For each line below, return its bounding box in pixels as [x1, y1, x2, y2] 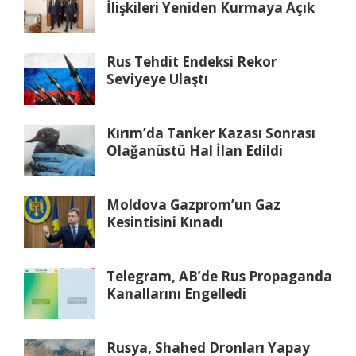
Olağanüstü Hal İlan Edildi [106, 141, 283, 160]
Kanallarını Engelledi [106, 284, 246, 303]
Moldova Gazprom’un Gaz [106, 195, 281, 214]
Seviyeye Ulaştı [106, 69, 208, 88]
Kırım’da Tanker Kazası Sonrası [106, 123, 315, 142]
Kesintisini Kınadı [106, 212, 223, 231]
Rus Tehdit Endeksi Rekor [106, 52, 277, 71]
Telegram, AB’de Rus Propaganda [106, 266, 332, 285]
